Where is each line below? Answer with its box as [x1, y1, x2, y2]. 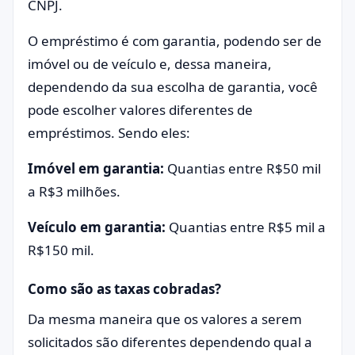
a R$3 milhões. [28, 182, 120, 200]
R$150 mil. [28, 241, 97, 259]
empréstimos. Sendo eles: [28, 124, 193, 142]
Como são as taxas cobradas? [28, 280, 221, 298]
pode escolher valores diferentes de [28, 101, 253, 119]
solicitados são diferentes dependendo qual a [28, 333, 312, 351]
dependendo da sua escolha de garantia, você [28, 78, 318, 96]
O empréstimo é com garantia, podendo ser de [28, 32, 322, 50]
